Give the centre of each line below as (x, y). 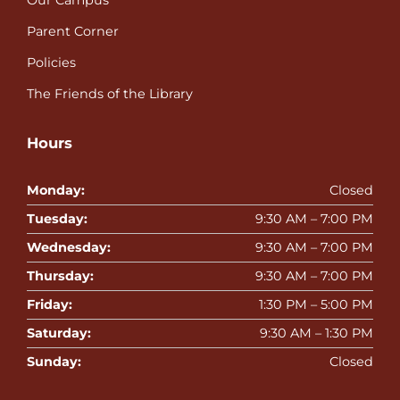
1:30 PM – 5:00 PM (316, 304)
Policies (51, 63)
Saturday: (59, 333)
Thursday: (60, 275)
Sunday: (54, 361)
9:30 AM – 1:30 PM (317, 333)
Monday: (56, 190)
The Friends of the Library (110, 94)
